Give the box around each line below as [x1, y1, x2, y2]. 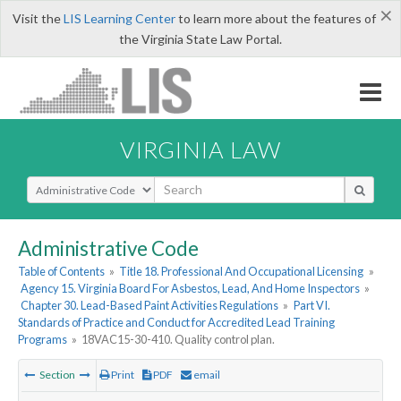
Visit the [12, 11, 64, 26]
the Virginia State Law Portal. [119, 31, 282, 47]
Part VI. [293, 298, 330, 313]
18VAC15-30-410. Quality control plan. [81, 332, 276, 347]
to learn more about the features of [175, 11, 376, 26]
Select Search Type [26, 175, 134, 192]
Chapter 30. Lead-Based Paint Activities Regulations [21, 298, 279, 313]
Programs [18, 332, 67, 347]
